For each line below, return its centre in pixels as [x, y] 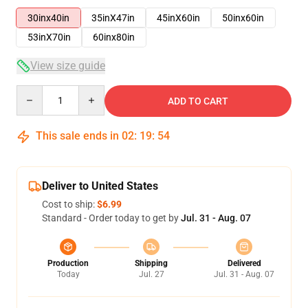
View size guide [68, 66]
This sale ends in [77, 136]
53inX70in [49, 37]
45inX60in [178, 18]
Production [68, 263]
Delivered [244, 263]
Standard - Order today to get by [111, 218]
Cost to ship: [69, 204]
